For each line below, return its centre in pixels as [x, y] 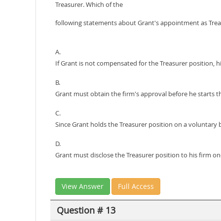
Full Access [136, 186]
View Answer [83, 186]
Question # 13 [86, 210]
